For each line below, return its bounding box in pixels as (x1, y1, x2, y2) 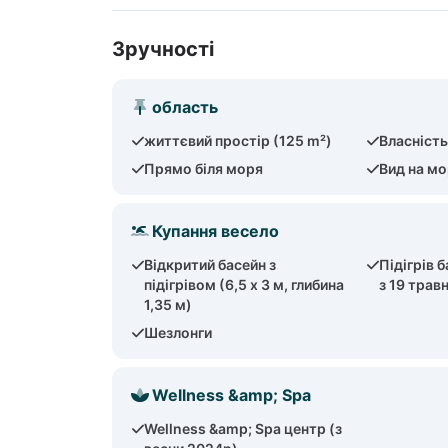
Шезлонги (144, 324, 213, 341)
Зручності (112, 37, 214, 61)
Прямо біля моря (144, 160, 264, 177)
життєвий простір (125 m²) (144, 132, 333, 149)
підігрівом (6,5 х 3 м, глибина (144, 276, 345, 293)
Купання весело (152, 221, 279, 241)
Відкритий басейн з (144, 256, 277, 273)
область (152, 97, 218, 117)
